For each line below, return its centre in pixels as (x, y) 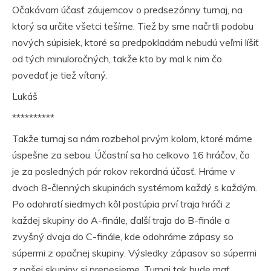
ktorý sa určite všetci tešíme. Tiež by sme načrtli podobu (133, 26)
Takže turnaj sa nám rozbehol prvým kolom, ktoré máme (132, 139)
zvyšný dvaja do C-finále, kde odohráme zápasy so (123, 237)
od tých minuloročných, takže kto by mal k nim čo (117, 59)
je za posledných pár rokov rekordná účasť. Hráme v (124, 171)
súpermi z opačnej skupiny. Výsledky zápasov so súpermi (134, 253)
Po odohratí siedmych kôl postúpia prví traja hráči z (121, 204)
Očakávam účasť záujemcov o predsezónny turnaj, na (127, 10)
